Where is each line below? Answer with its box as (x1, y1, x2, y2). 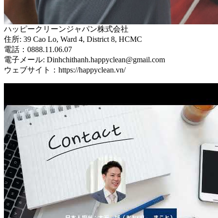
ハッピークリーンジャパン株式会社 (4, 24, 128, 33)
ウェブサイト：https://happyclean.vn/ (4, 65, 126, 74)
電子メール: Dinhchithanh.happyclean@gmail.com (4, 55, 165, 64)
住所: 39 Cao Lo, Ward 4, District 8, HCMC (4, 35, 142, 43)
